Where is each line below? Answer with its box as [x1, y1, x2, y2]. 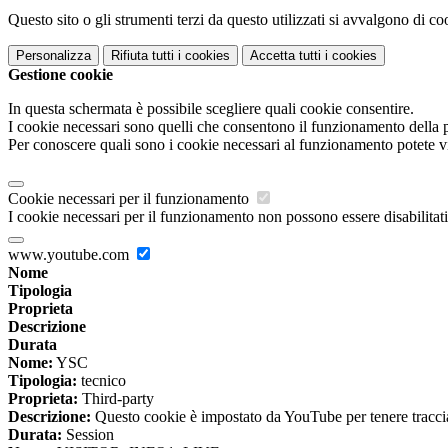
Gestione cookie [8, 66, 113, 84]
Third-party [78, 390, 154, 408]
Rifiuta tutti [111, 48, 174, 64]
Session [62, 426, 114, 444]
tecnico [77, 372, 126, 390]
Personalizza [16, 48, 91, 64]
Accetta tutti [250, 48, 321, 64]
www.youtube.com [8, 246, 133, 264]
